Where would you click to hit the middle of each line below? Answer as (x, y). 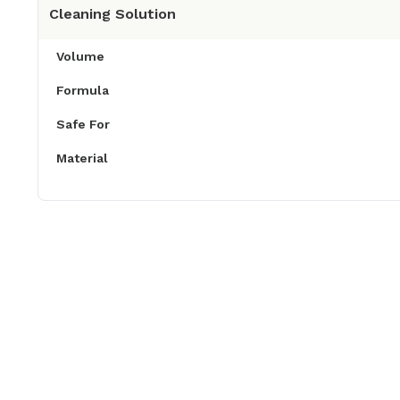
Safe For (83, 125)
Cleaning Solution (112, 14)
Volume (80, 57)
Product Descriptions (125, 358)
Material (82, 158)
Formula (83, 91)
